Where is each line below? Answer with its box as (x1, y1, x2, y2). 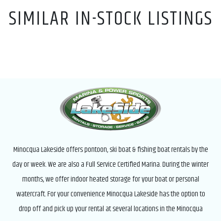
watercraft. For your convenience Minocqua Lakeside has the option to (16, 187, 205, 200)
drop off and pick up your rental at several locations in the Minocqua (18, 202, 203, 215)
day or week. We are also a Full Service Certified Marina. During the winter (12, 158, 209, 171)
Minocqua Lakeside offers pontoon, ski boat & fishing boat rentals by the (13, 143, 208, 156)
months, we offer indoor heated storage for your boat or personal (22, 173, 199, 185)
